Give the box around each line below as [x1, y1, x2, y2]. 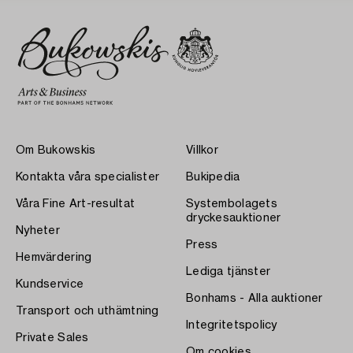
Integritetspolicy [186, 319, 277, 331]
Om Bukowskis [16, 144, 96, 156]
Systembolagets [186, 198, 277, 210]
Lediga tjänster [186, 266, 271, 277]
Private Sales [16, 332, 89, 344]
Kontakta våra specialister [16, 171, 160, 183]
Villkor [186, 144, 218, 156]
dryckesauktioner [186, 212, 281, 224]
